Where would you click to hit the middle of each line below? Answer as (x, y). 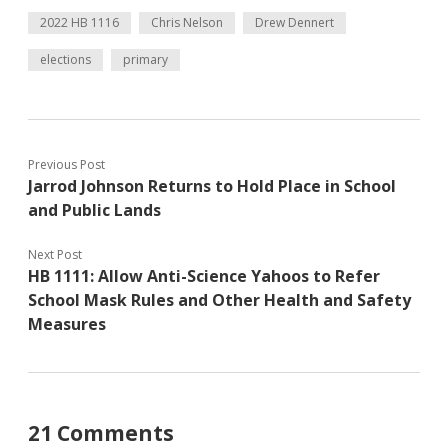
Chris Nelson (187, 22)
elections (65, 59)
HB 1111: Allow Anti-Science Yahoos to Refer (204, 276)
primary (145, 59)
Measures (67, 324)
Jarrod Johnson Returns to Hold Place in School (212, 186)
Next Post (55, 254)
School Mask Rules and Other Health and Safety (219, 300)
